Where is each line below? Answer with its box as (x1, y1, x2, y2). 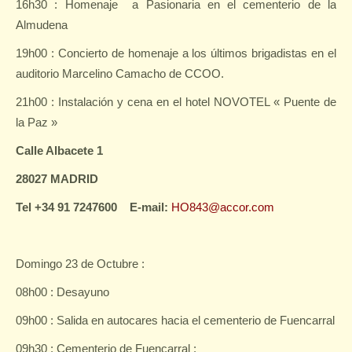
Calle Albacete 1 (16, 144, 103, 157)
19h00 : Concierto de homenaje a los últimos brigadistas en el (16, 46, 336, 60)
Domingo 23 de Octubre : (16, 257, 145, 270)
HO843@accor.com (171, 200, 274, 214)
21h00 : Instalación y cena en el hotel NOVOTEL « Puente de (16, 95, 336, 108)
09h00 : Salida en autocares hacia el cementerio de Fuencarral (16, 313, 335, 327)
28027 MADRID (16, 172, 98, 185)
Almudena (16, 18, 68, 31)
